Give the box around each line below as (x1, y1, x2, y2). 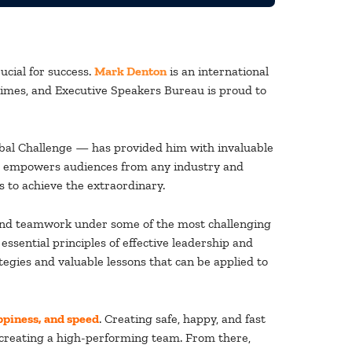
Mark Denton (94, 63, 167, 79)
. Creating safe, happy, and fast (99, 310, 266, 326)
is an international (167, 63, 269, 79)
